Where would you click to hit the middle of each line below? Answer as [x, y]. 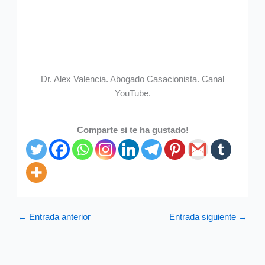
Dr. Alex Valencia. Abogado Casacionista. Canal [132, 79]
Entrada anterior [58, 217]
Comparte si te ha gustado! [132, 130]
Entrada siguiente [204, 217]
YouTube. [132, 93]
